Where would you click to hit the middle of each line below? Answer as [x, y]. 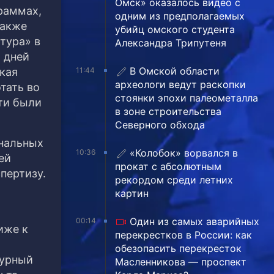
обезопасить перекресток [178, 248]
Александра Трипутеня [171, 43]
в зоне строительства [168, 111]
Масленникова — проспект [181, 261]
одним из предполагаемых [180, 16]
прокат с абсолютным [168, 166]
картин [132, 193]
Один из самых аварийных [194, 221]
